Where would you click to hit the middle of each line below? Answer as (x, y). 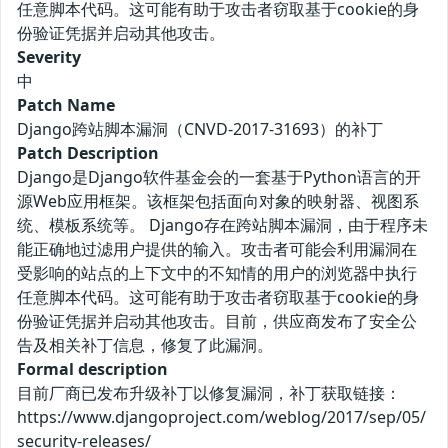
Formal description (92, 369)
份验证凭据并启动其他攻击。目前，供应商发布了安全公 (217, 321)
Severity (49, 57)
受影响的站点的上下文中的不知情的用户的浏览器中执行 (217, 273)
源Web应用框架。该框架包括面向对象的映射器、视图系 (218, 201)
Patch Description (88, 153)
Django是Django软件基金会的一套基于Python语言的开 (219, 177)
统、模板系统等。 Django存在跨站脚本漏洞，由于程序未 (222, 225)
